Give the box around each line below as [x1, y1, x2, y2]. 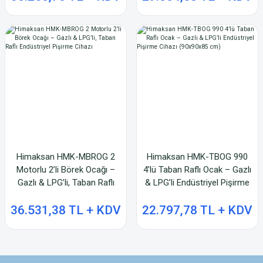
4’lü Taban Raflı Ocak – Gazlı [143, 164, 251, 175]
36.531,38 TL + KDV [11, 203, 121, 217]
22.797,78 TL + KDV [142, 203, 252, 217]
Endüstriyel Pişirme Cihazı [16, 190, 115, 201]
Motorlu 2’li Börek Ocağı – [16, 164, 115, 175]
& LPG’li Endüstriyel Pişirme [145, 177, 249, 188]
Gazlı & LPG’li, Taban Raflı [17, 177, 114, 188]
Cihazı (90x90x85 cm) [156, 190, 239, 201]
